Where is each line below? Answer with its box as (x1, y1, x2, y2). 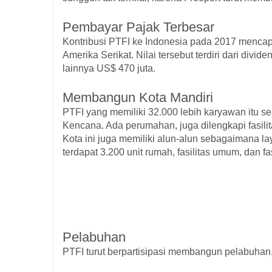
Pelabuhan (63, 229, 126, 245)
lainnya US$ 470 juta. (63, 63, 155, 73)
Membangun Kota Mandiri (63, 90, 213, 105)
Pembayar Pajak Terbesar (63, 19, 214, 35)
